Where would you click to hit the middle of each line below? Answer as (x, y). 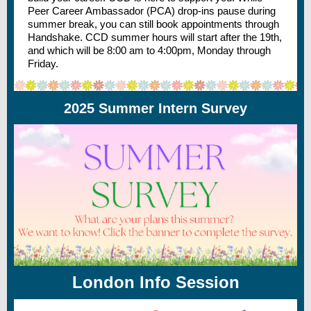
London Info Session (155, 282)
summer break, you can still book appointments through (153, 24)
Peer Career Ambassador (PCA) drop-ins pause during (152, 11)
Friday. (43, 64)
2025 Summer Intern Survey (155, 108)
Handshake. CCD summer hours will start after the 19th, (155, 37)
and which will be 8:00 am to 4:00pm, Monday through (149, 50)
